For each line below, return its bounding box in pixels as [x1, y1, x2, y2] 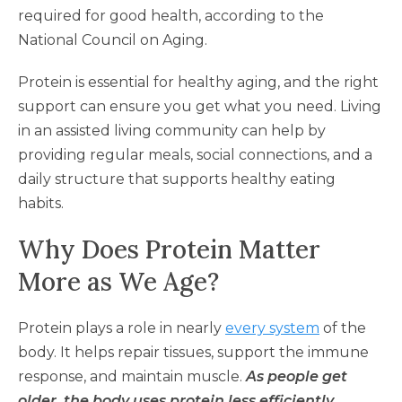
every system [225, 319, 319, 336]
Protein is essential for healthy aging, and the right [18, 73, 379, 91]
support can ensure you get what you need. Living [18, 97, 381, 115]
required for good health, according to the [18, 6, 324, 24]
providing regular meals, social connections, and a [18, 145, 372, 163]
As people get [246, 367, 347, 385]
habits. [18, 194, 64, 212]
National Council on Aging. [18, 31, 207, 48]
